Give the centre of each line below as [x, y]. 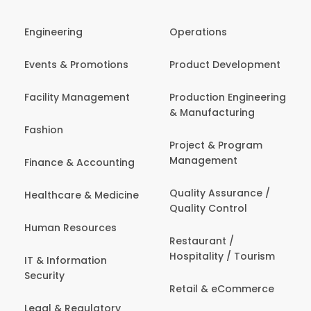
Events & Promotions [76, 64]
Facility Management [77, 97]
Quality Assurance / [220, 193]
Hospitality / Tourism [222, 256]
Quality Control [208, 208]
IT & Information [66, 260]
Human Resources [70, 227]
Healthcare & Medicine [82, 195]
